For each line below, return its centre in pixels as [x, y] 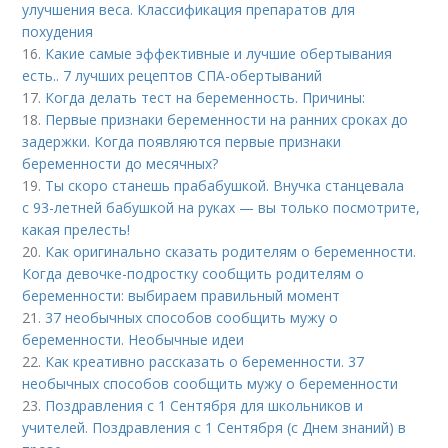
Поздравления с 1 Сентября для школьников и [204, 406]
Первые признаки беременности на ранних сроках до [227, 120]
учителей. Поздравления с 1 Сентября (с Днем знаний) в [214, 428]
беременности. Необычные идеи [133, 340]
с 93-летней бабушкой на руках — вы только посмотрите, [221, 208]
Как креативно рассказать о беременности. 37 [205, 362]
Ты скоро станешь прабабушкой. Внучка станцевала [225, 186]
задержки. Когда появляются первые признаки [182, 142]
